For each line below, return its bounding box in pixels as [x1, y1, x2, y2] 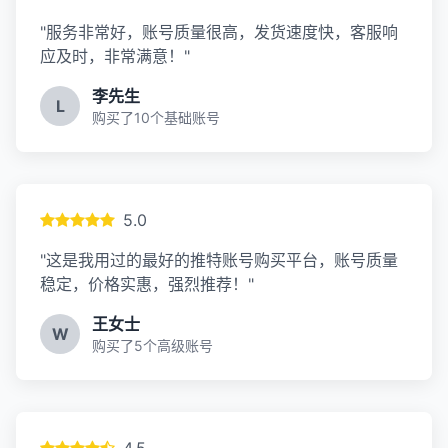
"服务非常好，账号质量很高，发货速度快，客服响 [40, 22, 398, 42]
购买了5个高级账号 [92, 337, 213, 354]
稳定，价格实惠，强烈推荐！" [40, 274, 254, 294]
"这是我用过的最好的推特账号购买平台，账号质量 [40, 250, 398, 270]
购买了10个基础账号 [92, 109, 220, 126]
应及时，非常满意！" [40, 46, 190, 66]
